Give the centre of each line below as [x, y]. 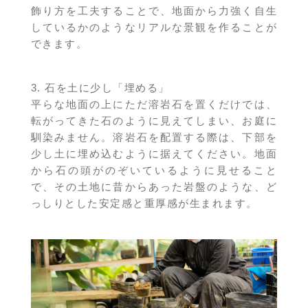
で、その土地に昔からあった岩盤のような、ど [154, 187]
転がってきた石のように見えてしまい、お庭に [154, 121]
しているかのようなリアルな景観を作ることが [154, 27]
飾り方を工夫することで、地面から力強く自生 [154, 11]
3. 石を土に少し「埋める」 [100, 88]
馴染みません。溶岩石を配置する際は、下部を [154, 137]
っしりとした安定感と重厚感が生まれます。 [144, 203]
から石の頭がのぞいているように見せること [154, 170]
